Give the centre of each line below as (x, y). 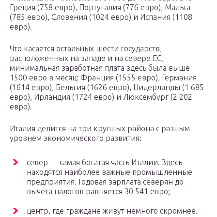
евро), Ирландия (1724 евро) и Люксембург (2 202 (101, 97)
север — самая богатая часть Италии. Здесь (104, 163)
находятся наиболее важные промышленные (109, 172)
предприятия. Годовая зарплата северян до (105, 182)
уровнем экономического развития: (76, 138)
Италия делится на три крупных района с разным (100, 129)
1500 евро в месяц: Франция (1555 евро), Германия (103, 78)
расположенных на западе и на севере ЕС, (87, 58)
